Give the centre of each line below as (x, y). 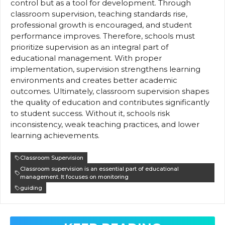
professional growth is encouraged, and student (101, 25)
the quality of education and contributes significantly (110, 102)
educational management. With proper (86, 58)
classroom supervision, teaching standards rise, (99, 14)
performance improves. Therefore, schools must (103, 36)
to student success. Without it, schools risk (90, 113)
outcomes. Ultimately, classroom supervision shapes (110, 91)
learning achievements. (55, 135)
